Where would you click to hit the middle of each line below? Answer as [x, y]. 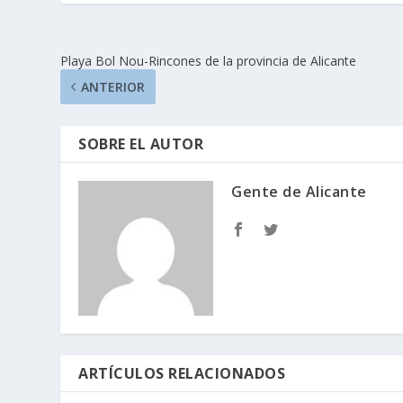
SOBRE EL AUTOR [141, 144]
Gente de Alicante [299, 192]
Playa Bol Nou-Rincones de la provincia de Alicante [209, 61]
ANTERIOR [113, 87]
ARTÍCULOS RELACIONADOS [182, 374]
